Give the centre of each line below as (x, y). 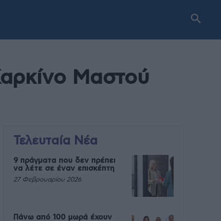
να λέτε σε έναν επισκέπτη (64, 168)
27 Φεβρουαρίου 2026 (47, 180)
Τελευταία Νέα (55, 141)
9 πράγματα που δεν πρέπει (64, 161)
